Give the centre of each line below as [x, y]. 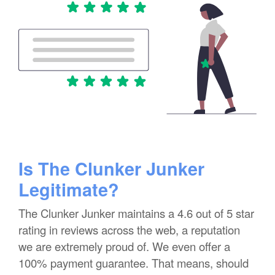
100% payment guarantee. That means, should [134, 263]
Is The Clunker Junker [111, 169]
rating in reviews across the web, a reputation [129, 230]
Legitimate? [69, 190]
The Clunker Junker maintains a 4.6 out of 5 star [136, 213]
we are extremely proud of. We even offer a [124, 246]
